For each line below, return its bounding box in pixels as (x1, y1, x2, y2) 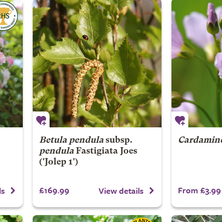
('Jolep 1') (39, 158, 78, 166)
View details (99, 184, 144, 197)
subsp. (103, 136, 132, 145)
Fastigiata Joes (73, 147, 137, 156)
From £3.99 (177, 184, 221, 196)
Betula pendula (39, 136, 104, 145)
